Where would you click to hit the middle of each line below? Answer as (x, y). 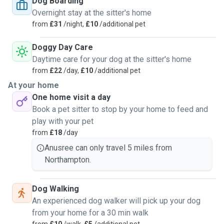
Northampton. (68, 160)
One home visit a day (71, 97)
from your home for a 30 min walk (90, 213)
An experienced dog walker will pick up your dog (116, 201)
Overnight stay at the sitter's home (92, 13)
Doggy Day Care (62, 47)
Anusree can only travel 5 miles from (108, 148)
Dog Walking (55, 189)
